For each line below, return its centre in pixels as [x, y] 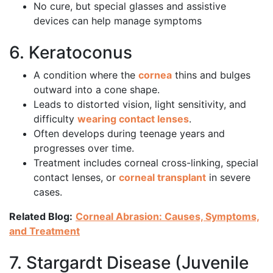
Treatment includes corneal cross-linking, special [146, 163]
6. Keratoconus [71, 53]
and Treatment [44, 231]
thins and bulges [211, 75]
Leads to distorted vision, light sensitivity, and [140, 105]
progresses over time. [84, 148]
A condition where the [86, 75]
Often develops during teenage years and [129, 134]
